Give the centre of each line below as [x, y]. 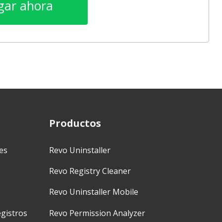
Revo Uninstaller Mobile [94, 192]
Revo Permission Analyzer [97, 213]
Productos [75, 123]
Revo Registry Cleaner [90, 171]
